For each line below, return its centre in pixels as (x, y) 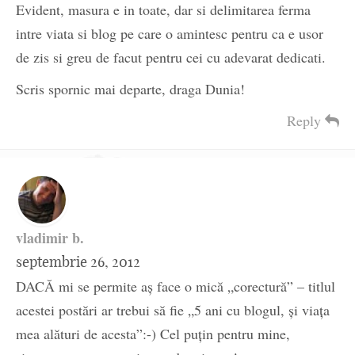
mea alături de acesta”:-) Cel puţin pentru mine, (153, 334)
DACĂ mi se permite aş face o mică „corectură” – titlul (176, 286)
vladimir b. (50, 238)
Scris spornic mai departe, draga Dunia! (130, 89)
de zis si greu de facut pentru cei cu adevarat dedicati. (171, 57)
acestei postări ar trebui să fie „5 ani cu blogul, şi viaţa (173, 310)
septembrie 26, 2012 (78, 262)
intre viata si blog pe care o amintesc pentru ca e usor (170, 34)
